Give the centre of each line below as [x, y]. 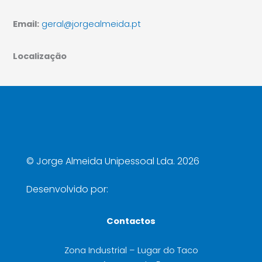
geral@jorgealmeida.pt [92, 24]
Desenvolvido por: [70, 189]
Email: [26, 24]
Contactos [131, 221]
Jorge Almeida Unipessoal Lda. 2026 [118, 161]
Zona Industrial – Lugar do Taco [131, 250]
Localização [40, 56]
